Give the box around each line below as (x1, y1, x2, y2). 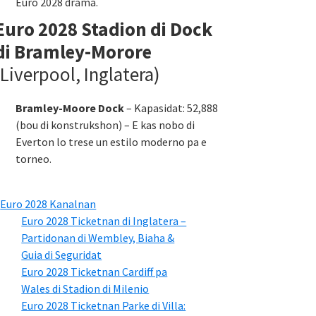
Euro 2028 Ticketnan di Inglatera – (21, 214, 187, 228)
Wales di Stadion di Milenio (21, 281, 150, 296)
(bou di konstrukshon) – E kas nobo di (16, 118, 195, 132)
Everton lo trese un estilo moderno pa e (16, 135, 207, 149)
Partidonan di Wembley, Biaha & (21, 231, 175, 245)
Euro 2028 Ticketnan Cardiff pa (21, 265, 168, 279)
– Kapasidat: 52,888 (124, 101, 218, 115)
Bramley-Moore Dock (16, 101, 124, 115)
